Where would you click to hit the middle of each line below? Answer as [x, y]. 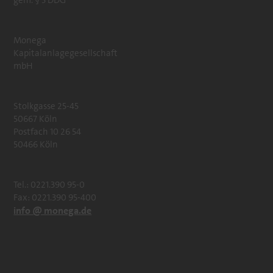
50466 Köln [36, 144]
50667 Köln [36, 119]
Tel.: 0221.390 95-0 [49, 185]
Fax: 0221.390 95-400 [55, 197]
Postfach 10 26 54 [48, 132]
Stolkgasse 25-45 [46, 106]
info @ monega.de [53, 211]
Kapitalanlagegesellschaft [66, 53]
